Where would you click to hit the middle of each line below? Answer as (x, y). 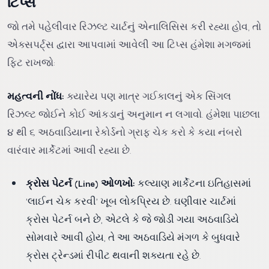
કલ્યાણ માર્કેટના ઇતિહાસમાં (193, 183)
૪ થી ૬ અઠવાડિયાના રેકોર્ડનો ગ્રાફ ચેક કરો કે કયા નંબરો (125, 131)
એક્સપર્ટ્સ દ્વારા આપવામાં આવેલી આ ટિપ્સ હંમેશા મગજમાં (129, 44)
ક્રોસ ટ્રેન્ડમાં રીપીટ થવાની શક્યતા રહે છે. (114, 255)
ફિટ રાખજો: (31, 62)
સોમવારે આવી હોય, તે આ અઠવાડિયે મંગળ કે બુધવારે (133, 237)
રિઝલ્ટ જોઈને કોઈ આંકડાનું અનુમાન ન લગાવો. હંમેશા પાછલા (134, 113)
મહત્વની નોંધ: (36, 95)
